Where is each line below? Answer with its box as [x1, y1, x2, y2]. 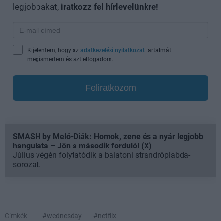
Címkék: [5, 211, 29, 220]
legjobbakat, [13, 1, 61, 12]
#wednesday [42, 211, 82, 220]
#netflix [93, 211, 116, 220]
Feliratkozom [85, 82, 136, 93]
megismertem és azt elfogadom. [27, 55, 113, 63]
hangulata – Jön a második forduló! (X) [13, 141, 152, 150]
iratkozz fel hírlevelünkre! [61, 1, 158, 12]
